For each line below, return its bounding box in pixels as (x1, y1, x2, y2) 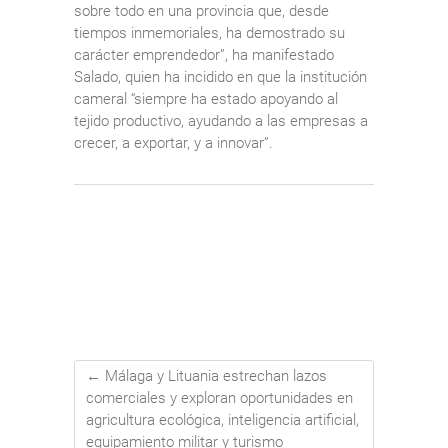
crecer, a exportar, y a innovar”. (74, 133, 273, 152)
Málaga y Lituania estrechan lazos (101, 366, 327, 385)
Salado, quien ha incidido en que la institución (74, 67, 367, 86)
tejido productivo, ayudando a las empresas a (74, 111, 368, 130)
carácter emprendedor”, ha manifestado (74, 45, 334, 64)
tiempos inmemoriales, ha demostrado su (74, 23, 345, 42)
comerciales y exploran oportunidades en (86, 388, 353, 407)
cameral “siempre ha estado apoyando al (74, 89, 338, 108)
